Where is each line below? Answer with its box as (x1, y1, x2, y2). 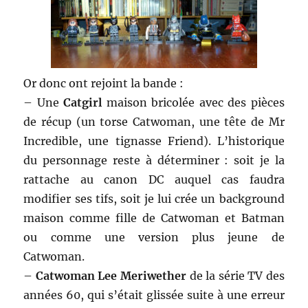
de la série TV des (186, 269, 285, 283)
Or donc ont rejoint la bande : (23, 76, 184, 91)
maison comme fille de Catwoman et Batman (23, 211, 285, 225)
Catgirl (63, 96, 102, 110)
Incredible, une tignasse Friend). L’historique (23, 134, 285, 148)
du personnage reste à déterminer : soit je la (23, 153, 285, 168)
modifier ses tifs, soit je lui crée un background (23, 192, 285, 206)
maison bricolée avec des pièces (102, 96, 285, 110)
